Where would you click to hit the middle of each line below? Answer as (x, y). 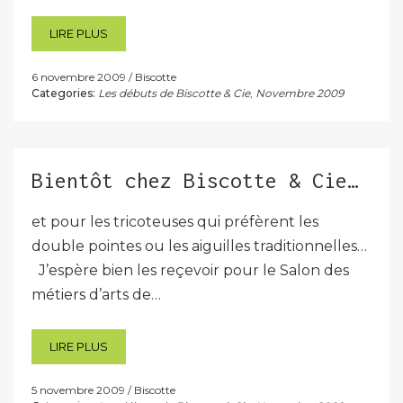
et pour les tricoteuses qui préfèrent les (175, 222)
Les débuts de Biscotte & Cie (174, 93)
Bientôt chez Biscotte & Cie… (195, 180)
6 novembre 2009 (79, 77)
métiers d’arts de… (96, 295)
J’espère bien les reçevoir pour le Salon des (190, 270)
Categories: (63, 93)
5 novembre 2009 (78, 390)
